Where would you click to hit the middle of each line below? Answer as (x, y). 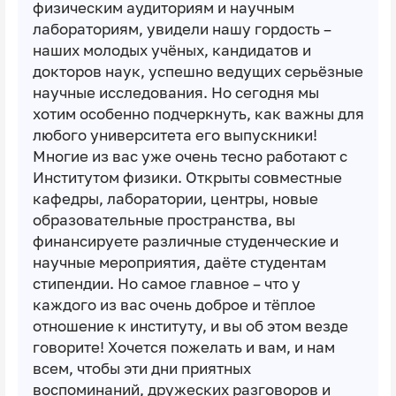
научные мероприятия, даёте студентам (179, 262)
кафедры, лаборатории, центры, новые (175, 198)
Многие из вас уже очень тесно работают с (190, 156)
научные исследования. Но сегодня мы (175, 92)
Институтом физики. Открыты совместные (187, 177)
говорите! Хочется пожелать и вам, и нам (183, 347)
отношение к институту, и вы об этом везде (190, 326)
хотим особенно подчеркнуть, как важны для (198, 114)
